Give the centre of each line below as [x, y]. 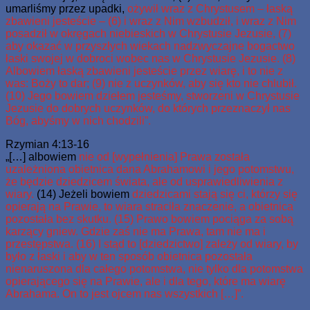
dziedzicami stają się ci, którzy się [215, 194]
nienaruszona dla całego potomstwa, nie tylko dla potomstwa [154, 268]
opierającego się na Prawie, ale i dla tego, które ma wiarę [146, 281]
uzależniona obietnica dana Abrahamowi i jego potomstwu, [150, 169]
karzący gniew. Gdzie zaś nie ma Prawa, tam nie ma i [136, 231]
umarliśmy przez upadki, [66, 8]
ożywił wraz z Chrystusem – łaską [210, 8]
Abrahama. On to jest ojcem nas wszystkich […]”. [125, 293]
